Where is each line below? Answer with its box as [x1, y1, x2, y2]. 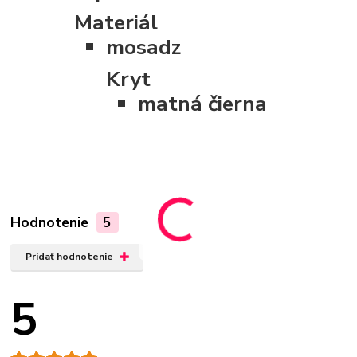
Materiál [74, 8, 159, 37]
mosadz [106, 33, 182, 61]
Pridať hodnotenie [25, 250, 113, 264]
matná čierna [138, 88, 268, 118]
